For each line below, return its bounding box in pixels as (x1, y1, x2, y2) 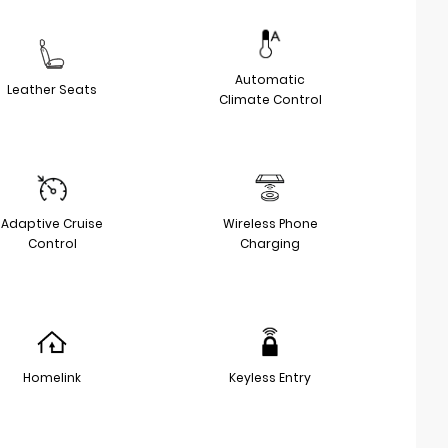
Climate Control (218, 90, 322, 108)
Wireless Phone (222, 214, 318, 232)
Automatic (235, 70, 305, 88)
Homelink (23, 368, 81, 386)
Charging (240, 234, 300, 252)
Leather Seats (7, 80, 97, 98)
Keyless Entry (229, 368, 311, 386)
